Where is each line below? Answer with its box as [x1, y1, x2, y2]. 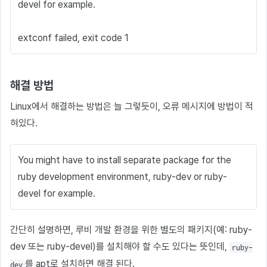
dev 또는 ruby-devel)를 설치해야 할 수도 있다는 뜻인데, [10, 241, 229, 253]
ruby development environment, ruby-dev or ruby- [18, 170, 227, 182]
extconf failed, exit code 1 [18, 32, 129, 44]
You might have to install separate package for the [18, 154, 231, 166]
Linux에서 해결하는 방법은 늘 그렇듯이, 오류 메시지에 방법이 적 [10, 100, 253, 112]
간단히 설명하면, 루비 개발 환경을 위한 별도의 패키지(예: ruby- [10, 224, 252, 236]
